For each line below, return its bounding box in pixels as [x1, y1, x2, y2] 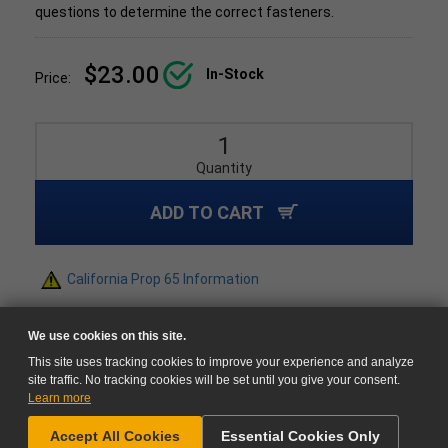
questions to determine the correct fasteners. [35, 4, 334, 21]
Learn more [28, 391, 91, 405]
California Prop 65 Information [67, 270, 259, 287]
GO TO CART [179, 428, 269, 445]
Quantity [196, 160, 252, 177]
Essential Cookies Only [221, 428, 380, 444]
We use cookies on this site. [28, 329, 186, 343]
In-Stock [206, 66, 265, 83]
